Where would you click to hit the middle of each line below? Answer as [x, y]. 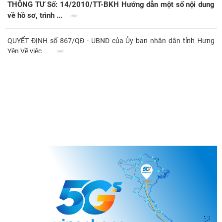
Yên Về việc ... [29, 51]
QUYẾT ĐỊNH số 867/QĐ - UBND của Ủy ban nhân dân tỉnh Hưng [111, 40]
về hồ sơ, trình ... [36, 16]
